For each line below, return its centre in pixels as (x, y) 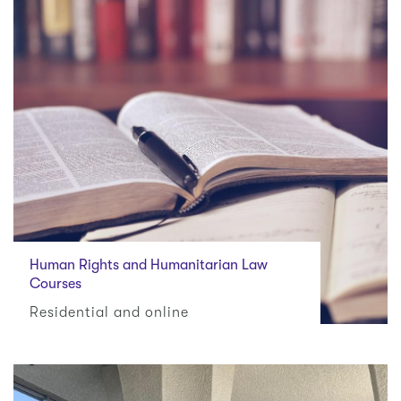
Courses (55, 283)
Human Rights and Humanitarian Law (148, 264)
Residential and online (109, 313)
